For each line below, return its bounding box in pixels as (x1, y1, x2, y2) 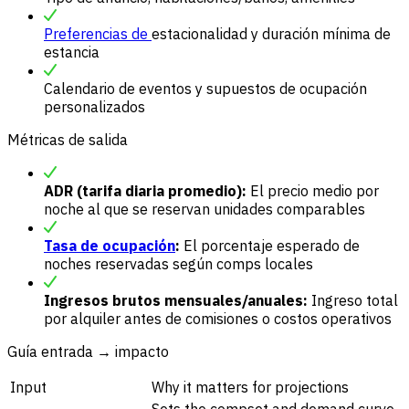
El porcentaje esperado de (184, 236, 360, 256)
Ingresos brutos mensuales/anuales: (44, 291, 308, 310)
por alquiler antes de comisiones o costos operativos (44, 309, 392, 329)
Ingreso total (308, 291, 398, 310)
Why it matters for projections (152, 378, 349, 397)
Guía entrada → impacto (7, 342, 169, 362)
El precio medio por (246, 182, 379, 201)
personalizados (44, 98, 145, 117)
